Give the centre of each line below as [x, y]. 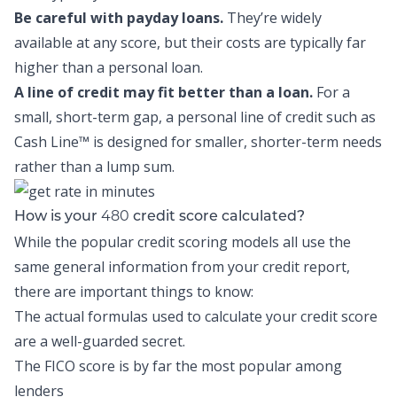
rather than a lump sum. [94, 167]
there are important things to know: [134, 292]
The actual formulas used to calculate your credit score [196, 316]
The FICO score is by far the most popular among [178, 366]
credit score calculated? [219, 217]
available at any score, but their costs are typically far [190, 43]
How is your [58, 217]
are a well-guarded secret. [100, 341]
